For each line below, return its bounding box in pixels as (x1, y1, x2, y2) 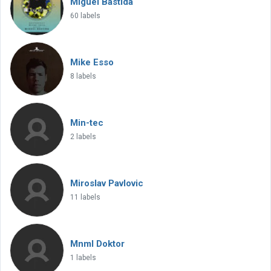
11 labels (70, 193, 100, 201)
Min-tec (70, 117, 103, 128)
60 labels (70, 11, 100, 20)
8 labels (70, 72, 96, 80)
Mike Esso (70, 57, 114, 68)
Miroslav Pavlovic (70, 178, 143, 189)
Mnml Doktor (70, 238, 125, 249)
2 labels (70, 132, 96, 141)
